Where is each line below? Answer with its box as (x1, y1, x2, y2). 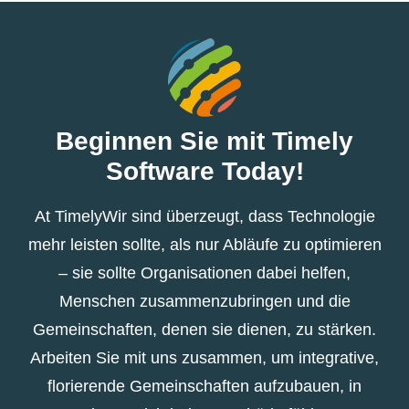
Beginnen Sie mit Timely (56, 126, 353, 155)
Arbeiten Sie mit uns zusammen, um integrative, (30, 348, 379, 367)
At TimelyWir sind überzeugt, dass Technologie (34, 206, 375, 225)
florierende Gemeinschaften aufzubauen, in (47, 376, 362, 395)
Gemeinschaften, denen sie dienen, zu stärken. (33, 320, 376, 339)
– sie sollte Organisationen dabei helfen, (58, 263, 351, 282)
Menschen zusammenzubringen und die (58, 291, 351, 310)
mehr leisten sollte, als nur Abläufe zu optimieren (27, 235, 382, 254)
